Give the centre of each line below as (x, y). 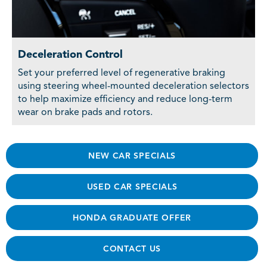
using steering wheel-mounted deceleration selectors (133, 86)
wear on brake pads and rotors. (85, 112)
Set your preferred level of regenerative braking (122, 73)
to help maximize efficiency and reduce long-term (125, 99)
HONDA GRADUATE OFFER (132, 218)
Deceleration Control (70, 55)
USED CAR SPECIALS (132, 187)
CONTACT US (132, 249)
